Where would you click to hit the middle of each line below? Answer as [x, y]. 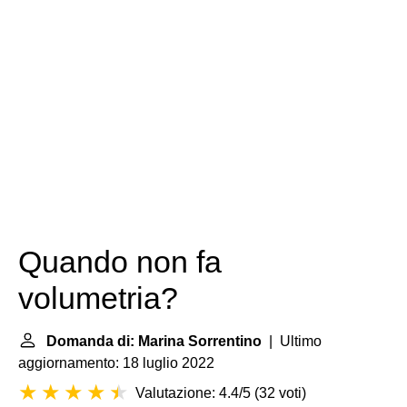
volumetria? [98, 298]
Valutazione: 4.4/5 [193, 393]
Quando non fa [120, 262]
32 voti [280, 393]
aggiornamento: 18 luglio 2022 [116, 363]
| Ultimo [292, 341]
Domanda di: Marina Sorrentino [154, 341]
